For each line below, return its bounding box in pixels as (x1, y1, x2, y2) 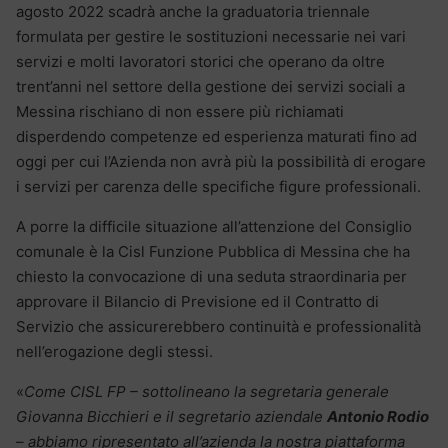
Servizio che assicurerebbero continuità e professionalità (16, 317, 421, 337)
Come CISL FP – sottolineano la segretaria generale (24, 382, 389, 402)
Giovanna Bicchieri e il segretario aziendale (16, 407, 327, 427)
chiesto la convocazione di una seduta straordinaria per (16, 267, 407, 287)
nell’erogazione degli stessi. (16, 342, 213, 362)
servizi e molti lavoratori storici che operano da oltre (16, 52, 385, 72)
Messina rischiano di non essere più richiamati (16, 102, 344, 122)
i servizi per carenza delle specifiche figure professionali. (16, 177, 421, 197)
